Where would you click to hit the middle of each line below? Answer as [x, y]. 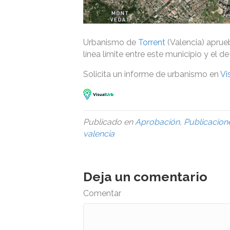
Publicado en [109, 122]
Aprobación [157, 122]
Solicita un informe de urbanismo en [152, 74]
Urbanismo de [111, 42]
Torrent [152, 42]
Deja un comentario [145, 176]
